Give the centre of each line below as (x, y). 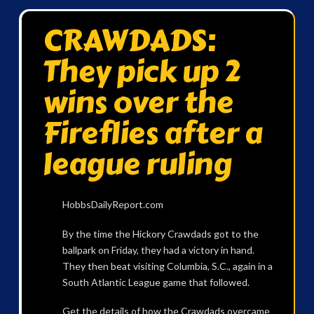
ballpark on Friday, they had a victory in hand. (158, 250)
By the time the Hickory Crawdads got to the (160, 233)
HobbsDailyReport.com (112, 205)
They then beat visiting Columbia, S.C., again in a (167, 266)
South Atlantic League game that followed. (156, 282)
